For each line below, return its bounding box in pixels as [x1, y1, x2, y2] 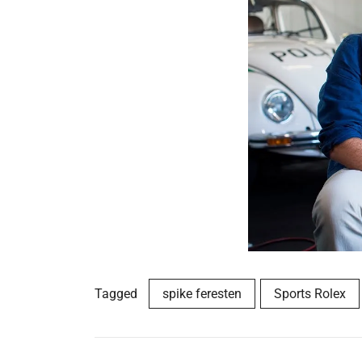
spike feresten [162, 285, 242, 301]
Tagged [95, 285, 141, 301]
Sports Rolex [274, 285, 346, 301]
